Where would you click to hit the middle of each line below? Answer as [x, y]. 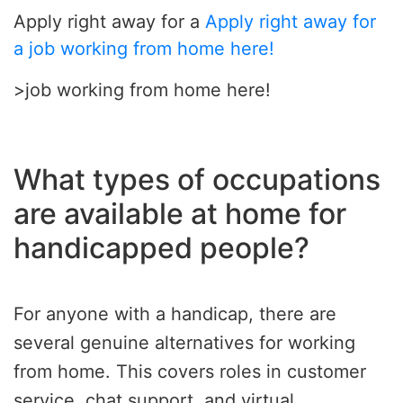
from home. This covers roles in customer [190, 371]
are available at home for [180, 213]
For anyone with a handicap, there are [175, 313]
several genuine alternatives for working [184, 342]
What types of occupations [197, 179]
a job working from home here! [144, 48]
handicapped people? [161, 247]
